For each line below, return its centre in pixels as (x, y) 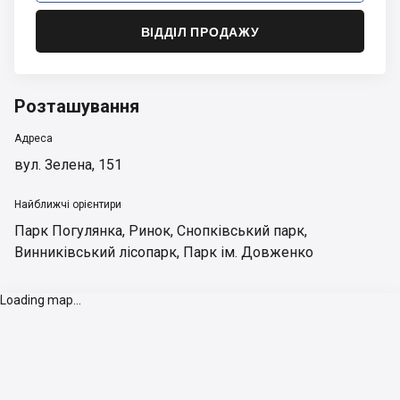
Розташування (77, 106)
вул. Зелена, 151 (68, 165)
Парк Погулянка (68, 231)
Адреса (33, 138)
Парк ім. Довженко (248, 252)
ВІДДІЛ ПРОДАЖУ (200, 31)
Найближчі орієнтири (68, 204)
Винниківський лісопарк (96, 252)
